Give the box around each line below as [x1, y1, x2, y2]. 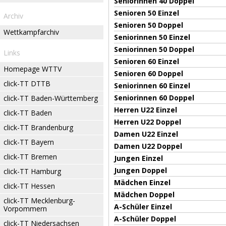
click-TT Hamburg [4, 166, 61, 176]
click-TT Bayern [4, 137, 54, 147]
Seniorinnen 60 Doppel [114, 93, 194, 102]
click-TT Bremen [4, 152, 57, 161]
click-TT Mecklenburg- [4, 196, 75, 205]
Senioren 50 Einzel [114, 8, 179, 18]
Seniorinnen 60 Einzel [114, 81, 190, 90]
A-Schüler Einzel [114, 202, 172, 211]
